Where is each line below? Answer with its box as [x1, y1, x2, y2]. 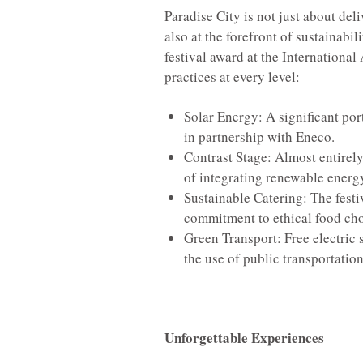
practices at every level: [164, 66, 300, 86]
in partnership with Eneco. [184, 126, 335, 146]
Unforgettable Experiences [164, 327, 324, 348]
